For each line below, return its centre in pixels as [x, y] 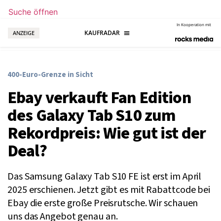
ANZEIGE [24, 33]
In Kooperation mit [194, 24]
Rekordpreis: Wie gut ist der [107, 134]
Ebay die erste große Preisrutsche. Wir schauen [103, 203]
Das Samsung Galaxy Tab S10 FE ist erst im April [105, 177]
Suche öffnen [33, 12]
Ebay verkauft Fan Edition [99, 98]
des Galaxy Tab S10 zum [92, 116]
